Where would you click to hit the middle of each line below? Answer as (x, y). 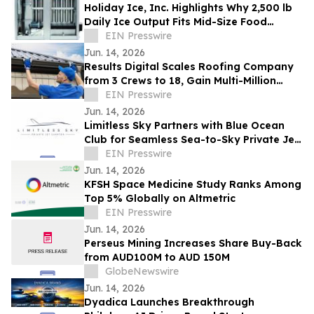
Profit (99, 95)
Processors (113, 36)
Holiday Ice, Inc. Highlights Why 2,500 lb (188, 8)
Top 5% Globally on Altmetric (160, 199)
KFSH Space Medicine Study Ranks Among (193, 185)
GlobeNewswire (142, 272)
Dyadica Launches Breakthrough (169, 302)
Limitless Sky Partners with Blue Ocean (184, 126)
